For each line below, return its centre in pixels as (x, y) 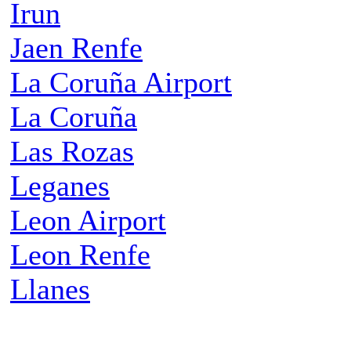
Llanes (50, 289)
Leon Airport (88, 221)
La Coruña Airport (121, 83)
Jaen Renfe (76, 48)
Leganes (60, 186)
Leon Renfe (80, 255)
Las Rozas (72, 152)
